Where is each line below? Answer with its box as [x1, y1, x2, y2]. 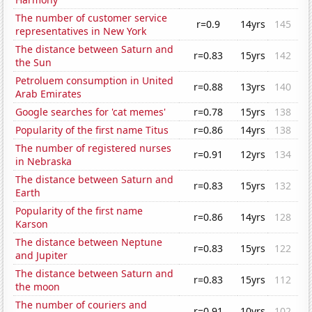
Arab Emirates [15, 87, 82, 101]
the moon [15, 280, 61, 294]
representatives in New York [15, 24, 147, 38]
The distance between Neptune [15, 235, 163, 249]
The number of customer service [15, 11, 168, 25]
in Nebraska [15, 155, 72, 169]
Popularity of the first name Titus [15, 123, 169, 137]
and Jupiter [15, 249, 68, 263]
